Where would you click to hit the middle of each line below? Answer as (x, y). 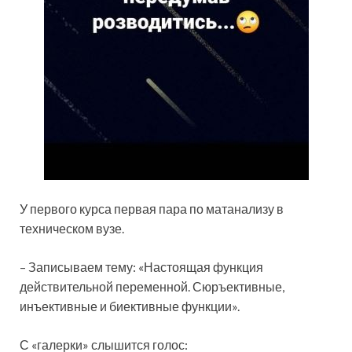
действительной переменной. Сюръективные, (152, 287)
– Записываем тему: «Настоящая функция (141, 267)
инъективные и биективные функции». (130, 306)
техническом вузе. (72, 229)
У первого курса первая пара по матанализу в (152, 209)
